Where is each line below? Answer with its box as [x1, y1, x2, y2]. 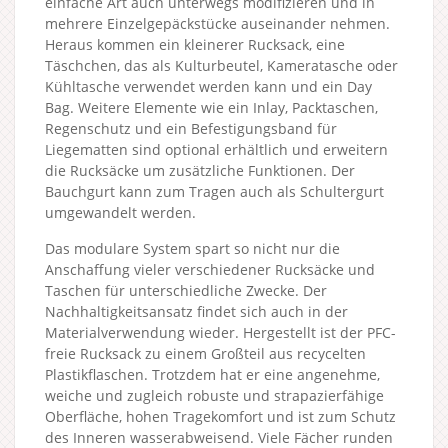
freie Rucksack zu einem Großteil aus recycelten [45, 344, 366, 363]
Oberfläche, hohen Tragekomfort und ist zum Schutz [45, 407, 396, 426]
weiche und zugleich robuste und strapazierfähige [45, 386, 384, 405]
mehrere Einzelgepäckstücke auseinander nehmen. [45, 14, 390, 33]
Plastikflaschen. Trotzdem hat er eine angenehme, [45, 365, 380, 384]
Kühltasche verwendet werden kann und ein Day [45, 77, 372, 96]
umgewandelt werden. [45, 203, 196, 222]
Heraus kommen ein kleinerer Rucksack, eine [45, 35, 345, 54]
